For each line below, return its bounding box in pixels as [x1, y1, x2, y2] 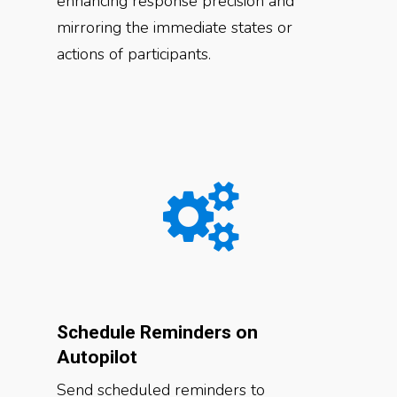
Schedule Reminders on [57, 322, 258, 343]
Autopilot [57, 346, 137, 368]
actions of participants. [57, 43, 211, 65]
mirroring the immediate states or [57, 17, 292, 38]
